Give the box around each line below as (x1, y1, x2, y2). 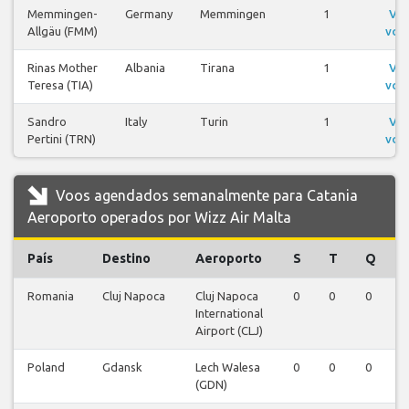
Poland (27, 361, 65, 374)
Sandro (27, 115, 67, 129)
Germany (125, 7, 173, 21)
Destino (102, 251, 151, 267)
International (195, 307, 263, 320)
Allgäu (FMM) (27, 25, 98, 38)
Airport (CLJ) (195, 324, 263, 338)
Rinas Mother (27, 61, 98, 75)
